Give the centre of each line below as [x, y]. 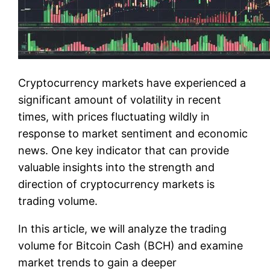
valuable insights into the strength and [117, 167]
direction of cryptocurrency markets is [117, 184]
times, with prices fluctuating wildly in [114, 116]
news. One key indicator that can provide [124, 150]
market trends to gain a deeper [98, 262]
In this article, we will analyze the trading [123, 228]
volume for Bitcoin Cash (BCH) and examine [131, 245]
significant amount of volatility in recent [120, 99]
